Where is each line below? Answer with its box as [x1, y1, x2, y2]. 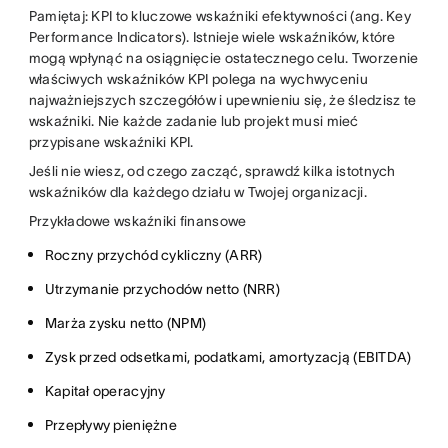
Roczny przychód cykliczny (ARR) [44, 246, 263, 263]
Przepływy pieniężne [44, 416, 177, 433]
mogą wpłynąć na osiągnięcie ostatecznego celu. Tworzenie [28, 49, 419, 66]
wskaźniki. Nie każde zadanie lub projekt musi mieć [28, 112, 359, 129]
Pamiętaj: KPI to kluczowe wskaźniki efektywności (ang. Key [28, 7, 411, 24]
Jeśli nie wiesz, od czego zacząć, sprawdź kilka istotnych [28, 162, 396, 179]
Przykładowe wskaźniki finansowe [28, 212, 247, 229]
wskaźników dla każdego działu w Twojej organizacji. [28, 183, 367, 200]
